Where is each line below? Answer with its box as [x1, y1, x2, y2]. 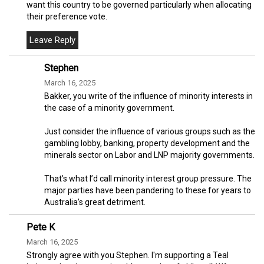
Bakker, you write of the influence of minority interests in [44, 91, 253, 101]
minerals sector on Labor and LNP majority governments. [44, 150, 255, 160]
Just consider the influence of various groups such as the [44, 127, 255, 137]
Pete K [27, 222, 55, 233]
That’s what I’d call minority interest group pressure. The [44, 174, 252, 184]
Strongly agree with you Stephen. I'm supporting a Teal [27, 250, 229, 260]
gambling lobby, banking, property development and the [44, 138, 250, 148]
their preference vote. [27, 12, 107, 22]
